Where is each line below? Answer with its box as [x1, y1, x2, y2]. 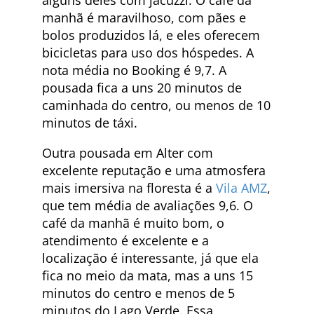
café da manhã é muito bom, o [42, 214, 224, 231]
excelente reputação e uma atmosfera [42, 161, 266, 179]
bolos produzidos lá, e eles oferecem [42, 26, 260, 43]
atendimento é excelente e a [42, 231, 209, 249]
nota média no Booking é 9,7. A [42, 61, 226, 78]
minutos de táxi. [42, 114, 137, 131]
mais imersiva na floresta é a [42, 179, 216, 196]
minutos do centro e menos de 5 [42, 284, 235, 301]
